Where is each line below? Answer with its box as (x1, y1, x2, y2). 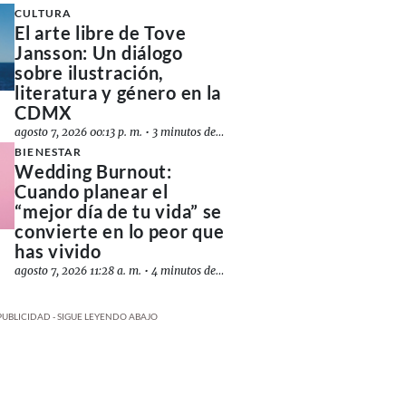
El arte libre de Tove (14, 22, 187, 43)
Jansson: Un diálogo (14, 42, 183, 63)
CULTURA (14, 6, 72, 20)
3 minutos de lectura (152, 125, 217, 139)
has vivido (14, 240, 101, 262)
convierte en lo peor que (14, 220, 225, 242)
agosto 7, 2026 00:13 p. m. (14, 125, 143, 139)
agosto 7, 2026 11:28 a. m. (14, 264, 142, 277)
